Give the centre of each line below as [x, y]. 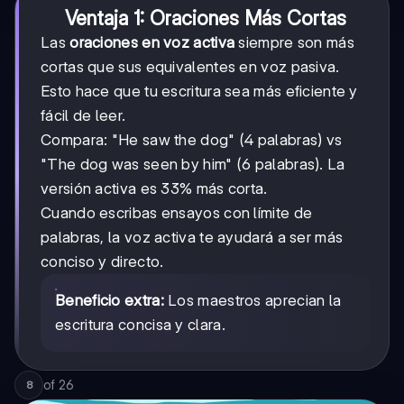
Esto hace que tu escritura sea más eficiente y [199, 92]
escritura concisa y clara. [140, 325]
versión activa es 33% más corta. [154, 189]
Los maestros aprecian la [252, 301]
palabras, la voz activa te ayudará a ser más [192, 238]
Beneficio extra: [110, 301]
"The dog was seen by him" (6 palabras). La [193, 165]
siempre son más [294, 43]
